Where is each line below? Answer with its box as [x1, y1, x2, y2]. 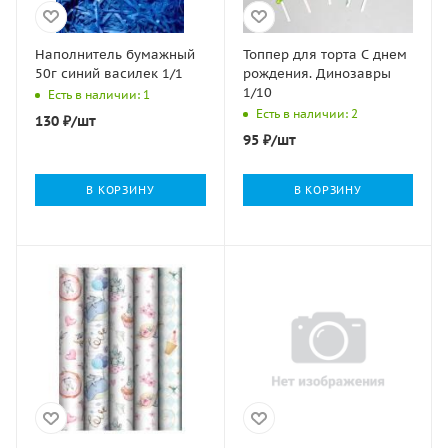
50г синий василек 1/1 [35, 64, 183, 82]
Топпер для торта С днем [242, 45, 407, 63]
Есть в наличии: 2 [255, 105, 358, 121]
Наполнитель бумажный [35, 45, 195, 63]
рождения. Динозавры [242, 64, 391, 82]
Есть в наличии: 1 [48, 86, 150, 102]
